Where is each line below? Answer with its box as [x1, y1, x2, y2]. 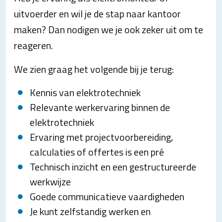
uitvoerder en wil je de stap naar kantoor [14, 6, 181, 21]
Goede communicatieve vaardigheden [30, 189, 184, 204]
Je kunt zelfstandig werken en [30, 204, 151, 219]
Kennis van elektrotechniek [30, 85, 141, 100]
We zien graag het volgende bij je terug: [14, 61, 174, 77]
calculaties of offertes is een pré [30, 144, 164, 160]
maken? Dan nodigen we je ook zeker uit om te [14, 22, 203, 37]
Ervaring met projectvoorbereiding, [30, 129, 173, 145]
